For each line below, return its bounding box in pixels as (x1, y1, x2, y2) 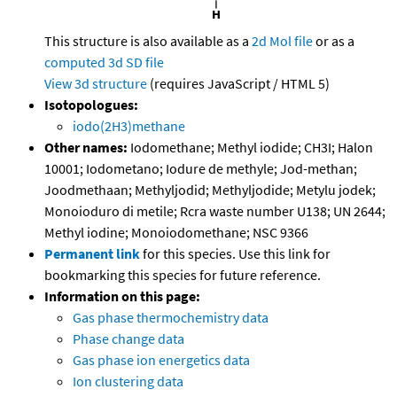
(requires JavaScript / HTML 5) (147, 74, 330, 93)
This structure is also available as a (44, 32, 252, 51)
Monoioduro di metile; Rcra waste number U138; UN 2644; (44, 202, 385, 221)
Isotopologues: (44, 96, 138, 114)
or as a (313, 32, 354, 51)
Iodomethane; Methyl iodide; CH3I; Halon (128, 138, 373, 157)
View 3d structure (44, 74, 147, 93)
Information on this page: (44, 287, 200, 306)
